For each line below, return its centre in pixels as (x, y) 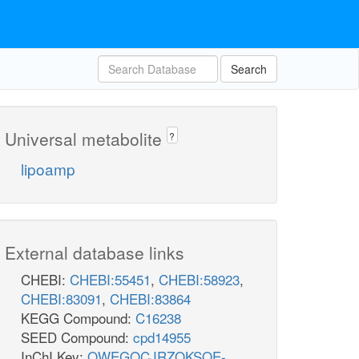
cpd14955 (162, 337)
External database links (95, 253)
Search (249, 69)
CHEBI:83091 (61, 299)
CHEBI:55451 (110, 280)
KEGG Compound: (78, 318)
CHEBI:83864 (150, 299)
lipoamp (48, 169)
